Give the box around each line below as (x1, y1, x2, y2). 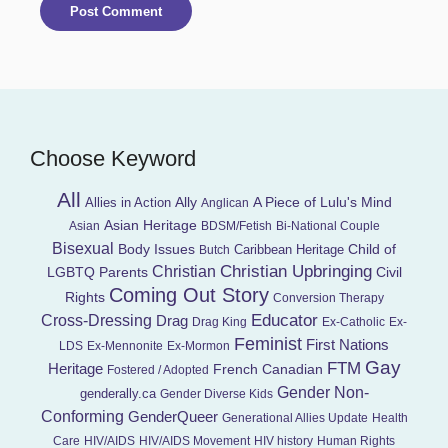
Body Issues (118, 242, 195, 258)
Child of (348, 241, 396, 258)
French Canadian (212, 362, 323, 378)
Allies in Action (84, 195, 171, 211)
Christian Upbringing (219, 262, 372, 282)
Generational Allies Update (221, 411, 368, 426)
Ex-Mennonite (87, 339, 163, 354)
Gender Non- (276, 383, 369, 402)
